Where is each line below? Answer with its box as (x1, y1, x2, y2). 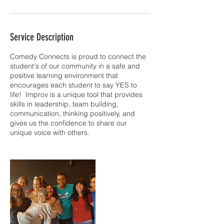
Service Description (10, 31, 73, 43)
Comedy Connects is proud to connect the (10, 52, 146, 61)
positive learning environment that (10, 71, 118, 80)
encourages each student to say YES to (10, 80, 137, 89)
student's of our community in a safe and (10, 61, 140, 70)
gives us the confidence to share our (10, 118, 127, 127)
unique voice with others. (10, 128, 89, 137)
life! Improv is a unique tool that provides (10, 90, 142, 99)
